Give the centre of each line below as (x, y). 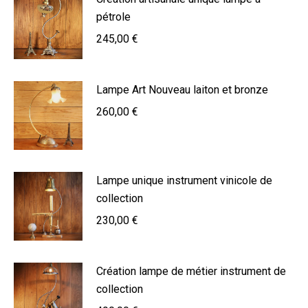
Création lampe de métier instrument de (191, 272)
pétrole (113, 17)
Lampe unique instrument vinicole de (184, 181)
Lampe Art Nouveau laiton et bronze (182, 90)
